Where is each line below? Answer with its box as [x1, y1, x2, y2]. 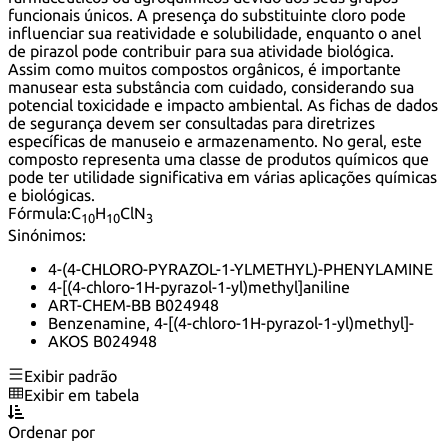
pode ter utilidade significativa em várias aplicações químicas [8, 168, 437, 187]
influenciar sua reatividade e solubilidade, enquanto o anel [8, 24, 421, 43]
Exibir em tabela [24, 386, 139, 405]
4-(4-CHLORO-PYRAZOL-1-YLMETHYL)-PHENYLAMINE [48, 260, 433, 279]
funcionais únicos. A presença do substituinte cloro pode [8, 6, 406, 25]
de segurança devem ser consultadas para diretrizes [8, 114, 375, 133]
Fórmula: [8, 204, 71, 223]
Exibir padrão [24, 367, 117, 386]
